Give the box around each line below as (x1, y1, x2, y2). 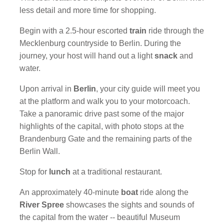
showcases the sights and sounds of (66, 200, 194, 209)
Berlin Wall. (19, 147, 60, 155)
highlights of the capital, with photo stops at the (19, 122, 184, 130)
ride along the (140, 188, 189, 196)
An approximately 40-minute (19, 188, 121, 196)
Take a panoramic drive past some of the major (19, 109, 184, 118)
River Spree (19, 200, 66, 209)
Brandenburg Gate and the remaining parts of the (19, 134, 192, 143)
